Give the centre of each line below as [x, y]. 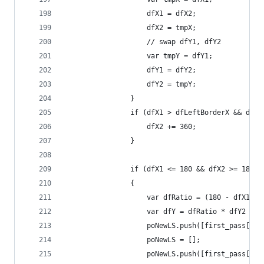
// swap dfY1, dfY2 [143, 42]
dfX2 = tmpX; [130, 28]
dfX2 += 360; [130, 127]
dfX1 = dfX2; [130, 14]
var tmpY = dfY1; [138, 56]
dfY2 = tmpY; [130, 84]
